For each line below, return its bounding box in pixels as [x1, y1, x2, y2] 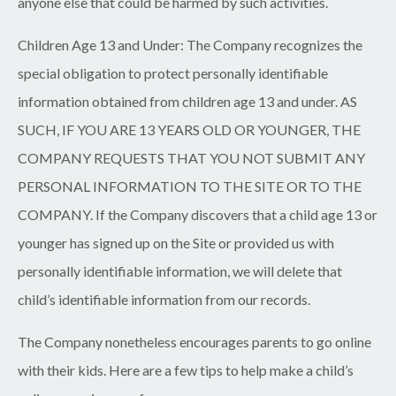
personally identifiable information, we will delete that [18, 263, 342, 280]
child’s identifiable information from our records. [18, 291, 310, 308]
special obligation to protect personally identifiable [18, 65, 328, 82]
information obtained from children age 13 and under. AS [18, 93, 357, 110]
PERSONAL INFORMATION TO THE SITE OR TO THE [18, 178, 362, 195]
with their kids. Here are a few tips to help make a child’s [18, 362, 354, 379]
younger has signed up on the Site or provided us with [18, 234, 334, 252]
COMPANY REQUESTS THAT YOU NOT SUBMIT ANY [18, 149, 365, 167]
